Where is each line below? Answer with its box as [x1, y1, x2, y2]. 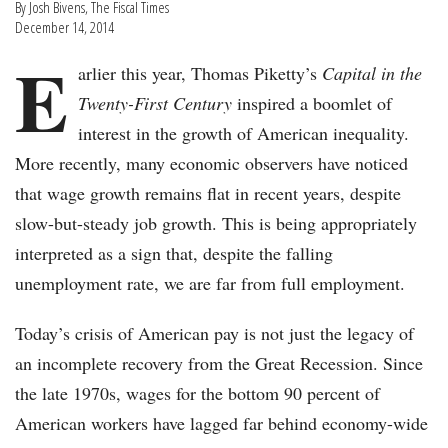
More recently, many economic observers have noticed [15, 151, 408, 176]
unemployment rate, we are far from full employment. [15, 271, 411, 296]
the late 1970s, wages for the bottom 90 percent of [15, 381, 380, 406]
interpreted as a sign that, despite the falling [15, 241, 333, 266]
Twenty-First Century [78, 91, 232, 116]
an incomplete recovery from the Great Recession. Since [15, 351, 423, 376]
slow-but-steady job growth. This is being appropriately [15, 211, 417, 236]
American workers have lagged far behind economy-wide [15, 411, 428, 436]
